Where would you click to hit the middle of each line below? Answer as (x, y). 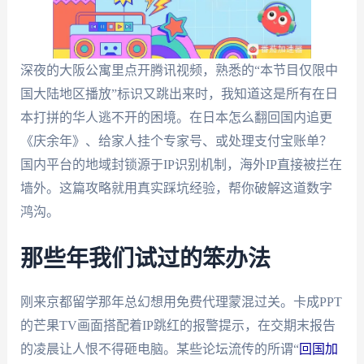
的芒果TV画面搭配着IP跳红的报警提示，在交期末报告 (178, 325)
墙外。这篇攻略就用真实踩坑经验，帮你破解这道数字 (176, 188)
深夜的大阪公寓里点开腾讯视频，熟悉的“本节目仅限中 (179, 70)
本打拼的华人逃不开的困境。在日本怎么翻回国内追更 (176, 117)
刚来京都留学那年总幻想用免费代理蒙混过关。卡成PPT (181, 301)
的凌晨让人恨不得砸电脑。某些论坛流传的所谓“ (159, 349)
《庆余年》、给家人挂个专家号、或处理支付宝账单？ (176, 141)
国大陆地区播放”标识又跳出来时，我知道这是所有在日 (179, 94)
